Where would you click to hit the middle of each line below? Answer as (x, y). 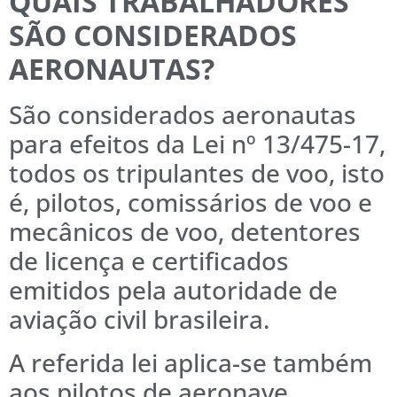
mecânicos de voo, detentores (185, 232)
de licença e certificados (149, 261)
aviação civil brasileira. (140, 319)
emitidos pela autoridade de (173, 290)
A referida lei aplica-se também (191, 363)
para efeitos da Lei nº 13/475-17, (197, 144)
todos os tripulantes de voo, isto (197, 173)
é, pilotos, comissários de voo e (191, 202)
